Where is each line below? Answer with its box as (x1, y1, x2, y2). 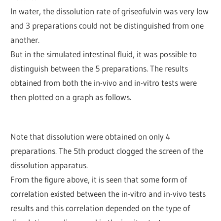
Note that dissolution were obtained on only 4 (10, 131, 171, 142)
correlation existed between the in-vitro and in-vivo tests (10, 188, 206, 199)
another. (10, 35, 40, 45)
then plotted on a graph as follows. (10, 92, 132, 103)
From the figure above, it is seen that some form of (10, 174, 187, 185)
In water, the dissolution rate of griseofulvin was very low (10, 6, 209, 17)
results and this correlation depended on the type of (10, 203, 190, 214)
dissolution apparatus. (10, 160, 88, 171)
